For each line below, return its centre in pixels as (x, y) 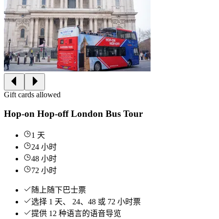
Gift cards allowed (32, 95)
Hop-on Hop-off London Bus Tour (73, 114)
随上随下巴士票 (59, 190)
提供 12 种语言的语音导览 (76, 213)
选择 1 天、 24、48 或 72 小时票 (86, 201)
